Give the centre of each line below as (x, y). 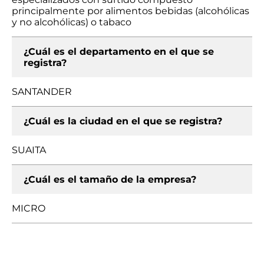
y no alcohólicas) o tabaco (72, 22)
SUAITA (29, 150)
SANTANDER (42, 92)
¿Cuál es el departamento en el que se (119, 52)
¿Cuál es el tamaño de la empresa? (110, 179)
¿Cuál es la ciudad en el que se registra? (123, 121)
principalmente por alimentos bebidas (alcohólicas (131, 11)
